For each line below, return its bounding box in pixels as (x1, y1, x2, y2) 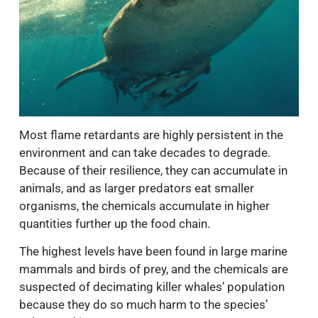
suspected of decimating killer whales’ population (19, 280, 285, 295)
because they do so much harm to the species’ (19, 297, 268, 312)
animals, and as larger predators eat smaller (19, 180, 254, 195)
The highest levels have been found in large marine (19, 244, 287, 259)
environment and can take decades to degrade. (19, 145, 270, 160)
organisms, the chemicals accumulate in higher (19, 198, 270, 213)
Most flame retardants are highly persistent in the (19, 127, 283, 142)
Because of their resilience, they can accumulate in (19, 163, 287, 177)
